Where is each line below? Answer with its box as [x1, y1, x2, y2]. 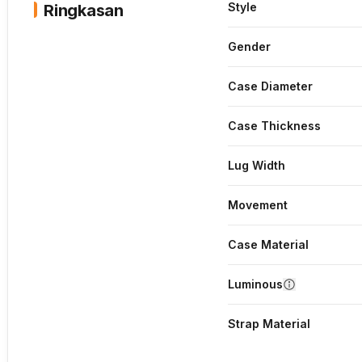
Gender [228, 39, 271, 53]
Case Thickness [228, 118, 321, 133]
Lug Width [228, 158, 285, 172]
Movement [228, 197, 288, 212]
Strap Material [228, 316, 310, 330]
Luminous [228, 276, 283, 291]
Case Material [228, 237, 309, 251]
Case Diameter [228, 78, 313, 93]
